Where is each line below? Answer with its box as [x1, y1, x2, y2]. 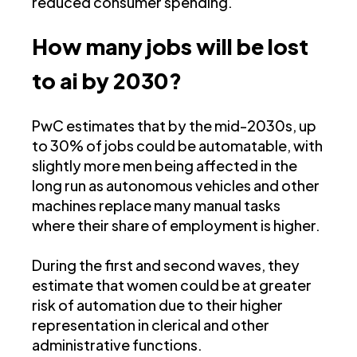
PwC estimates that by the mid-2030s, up [32, 116, 316, 135]
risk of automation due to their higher [32, 296, 283, 315]
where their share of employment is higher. [32, 216, 320, 235]
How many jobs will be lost [32, 33, 308, 61]
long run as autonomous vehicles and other [32, 176, 320, 195]
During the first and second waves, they [32, 256, 300, 275]
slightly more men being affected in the [32, 156, 297, 175]
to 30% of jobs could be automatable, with [32, 136, 323, 155]
